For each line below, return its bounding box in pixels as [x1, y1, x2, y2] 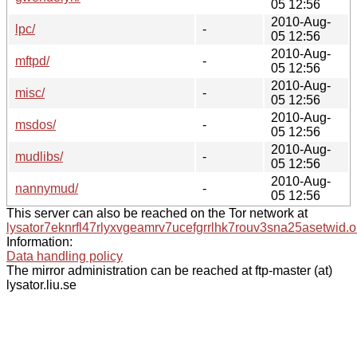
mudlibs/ [15, 149, 63, 163]
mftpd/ [15, 53, 49, 68]
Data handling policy [6, 249, 123, 263]
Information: [6, 234, 73, 249]
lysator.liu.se [6, 277, 76, 292]
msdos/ [15, 117, 56, 131]
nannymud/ [15, 181, 78, 195]
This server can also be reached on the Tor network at [6, 206, 308, 220]
